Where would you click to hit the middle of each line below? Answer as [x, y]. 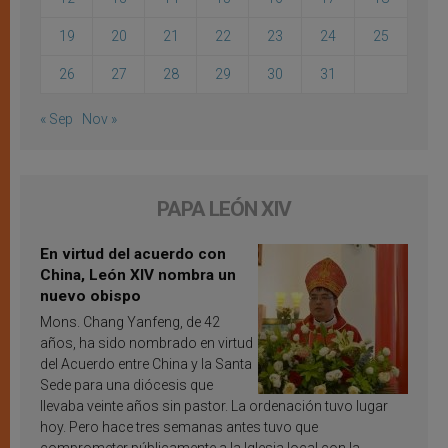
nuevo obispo [90, 296]
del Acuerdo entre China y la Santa [146, 364]
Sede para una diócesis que [126, 385]
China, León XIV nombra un [138, 275]
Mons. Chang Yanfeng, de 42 [130, 322]
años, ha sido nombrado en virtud [146, 343]
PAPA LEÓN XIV [224, 209]
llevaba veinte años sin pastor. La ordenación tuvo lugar [214, 406]
